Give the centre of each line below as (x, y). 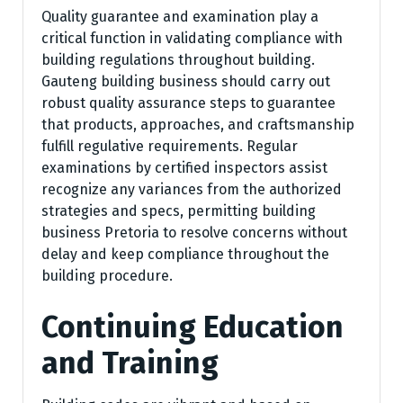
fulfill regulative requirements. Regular (170, 147)
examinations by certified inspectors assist (184, 168)
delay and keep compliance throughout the (185, 255)
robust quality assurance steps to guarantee (188, 103)
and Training (130, 363)
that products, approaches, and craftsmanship (198, 125)
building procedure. (107, 276)
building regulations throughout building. (178, 60)
